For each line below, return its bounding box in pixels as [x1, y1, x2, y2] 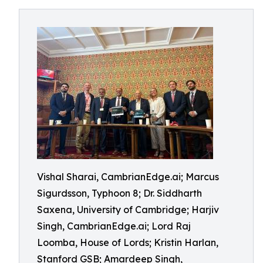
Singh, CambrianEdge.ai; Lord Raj [37, 220, 191, 232]
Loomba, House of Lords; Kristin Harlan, [37, 237, 218, 248]
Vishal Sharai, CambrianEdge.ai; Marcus [37, 171, 219, 183]
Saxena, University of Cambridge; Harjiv [37, 204, 219, 215]
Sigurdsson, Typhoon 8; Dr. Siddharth [37, 187, 202, 199]
